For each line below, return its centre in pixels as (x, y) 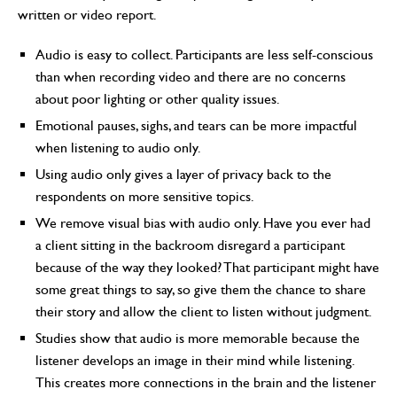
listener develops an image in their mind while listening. (195, 360)
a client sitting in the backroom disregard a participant (190, 245)
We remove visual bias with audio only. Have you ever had (203, 222)
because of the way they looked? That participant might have (207, 267)
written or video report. (87, 14)
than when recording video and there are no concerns (191, 76)
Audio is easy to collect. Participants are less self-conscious (204, 54)
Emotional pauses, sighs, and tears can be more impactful (196, 125)
